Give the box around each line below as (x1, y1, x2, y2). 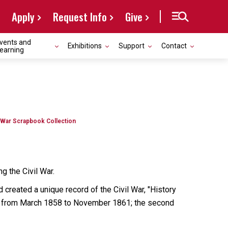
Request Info (53, 9, 107, 24)
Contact (161, 42, 187, 50)
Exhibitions (68, 42, 102, 50)
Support (119, 42, 145, 50)
